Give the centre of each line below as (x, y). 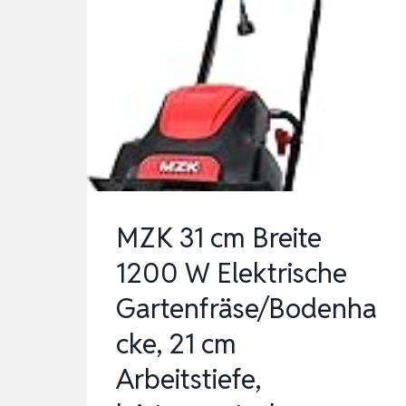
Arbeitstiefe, (188, 380)
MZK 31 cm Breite (219, 238)
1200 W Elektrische (232, 274)
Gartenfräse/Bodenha (246, 309)
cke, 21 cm (176, 344)
